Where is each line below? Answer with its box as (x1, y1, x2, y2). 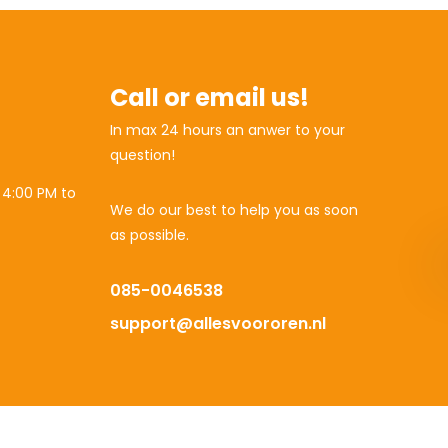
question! (110, 145, 176, 165)
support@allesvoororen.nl (110, 312, 327, 335)
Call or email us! (110, 81, 310, 114)
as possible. (110, 225, 190, 245)
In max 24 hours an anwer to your (110, 120, 346, 140)
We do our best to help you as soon (110, 200, 359, 220)
